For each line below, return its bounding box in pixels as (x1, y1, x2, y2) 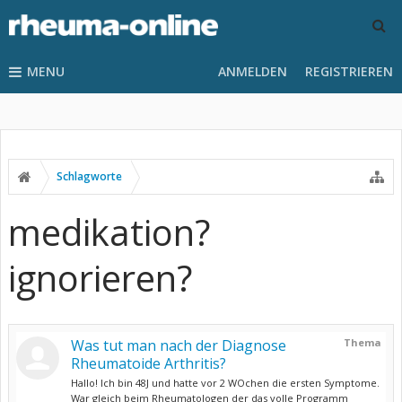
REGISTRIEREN (305, 63, 393, 80)
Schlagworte (57, 169, 122, 184)
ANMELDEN (218, 63, 287, 80)
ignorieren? (8, 253, 192, 302)
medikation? (8, 207, 210, 257)
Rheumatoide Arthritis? (71, 354, 226, 373)
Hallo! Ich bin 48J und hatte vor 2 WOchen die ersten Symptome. (71, 376, 380, 389)
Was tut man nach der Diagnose (71, 336, 286, 355)
